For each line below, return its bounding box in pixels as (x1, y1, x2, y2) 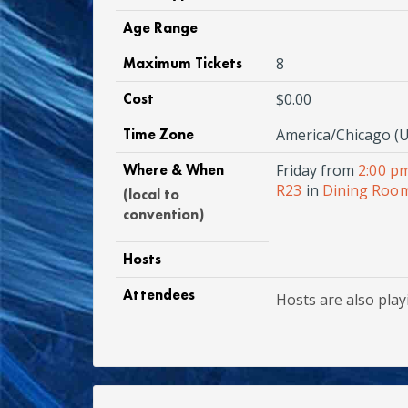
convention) (123, 204, 205, 224)
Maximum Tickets (123, 53, 243, 73)
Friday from (276, 159, 359, 180)
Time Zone (123, 124, 195, 144)
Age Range (123, 17, 199, 37)
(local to (123, 184, 180, 204)
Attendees (123, 284, 196, 304)
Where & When (123, 159, 225, 179)
